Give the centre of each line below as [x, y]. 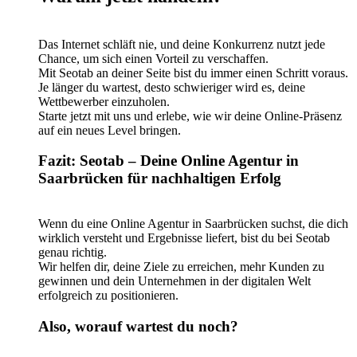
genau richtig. [73, 253]
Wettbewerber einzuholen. [104, 101]
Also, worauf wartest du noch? [138, 326]
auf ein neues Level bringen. [110, 130]
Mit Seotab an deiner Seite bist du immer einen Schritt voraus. [193, 73]
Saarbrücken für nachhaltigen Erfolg [160, 178]
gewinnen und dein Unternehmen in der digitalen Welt [175, 281]
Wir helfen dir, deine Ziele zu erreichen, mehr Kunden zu [181, 267]
